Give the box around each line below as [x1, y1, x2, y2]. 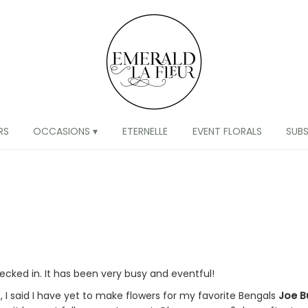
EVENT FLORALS [192, 124, 262, 139]
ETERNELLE [122, 124, 168, 139]
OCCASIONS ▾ [33, 124, 98, 139]
